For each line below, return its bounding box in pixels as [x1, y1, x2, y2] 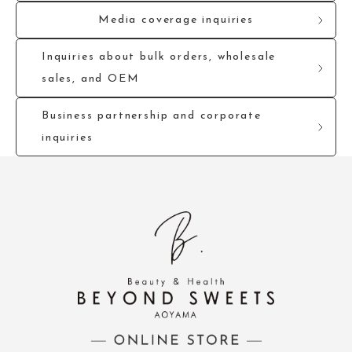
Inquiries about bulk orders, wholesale [42, 51, 277, 64]
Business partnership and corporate [42, 110, 262, 123]
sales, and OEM [42, 73, 140, 86]
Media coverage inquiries [98, 14, 254, 27]
